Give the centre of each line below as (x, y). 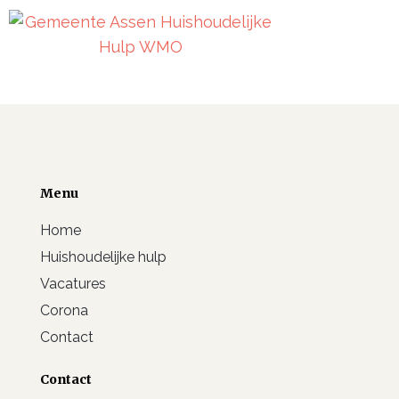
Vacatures (73, 283)
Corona (64, 310)
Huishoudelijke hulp (103, 256)
